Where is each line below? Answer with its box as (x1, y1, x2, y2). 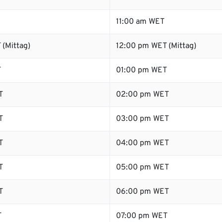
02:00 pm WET (116, 90, 169, 100)
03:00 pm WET (116, 114, 169, 124)
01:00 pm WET (116, 65, 167, 75)
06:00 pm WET (116, 187, 169, 197)
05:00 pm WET (116, 163, 169, 172)
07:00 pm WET (116, 211, 167, 221)
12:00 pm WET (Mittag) (116, 41, 196, 51)
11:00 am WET (116, 17, 165, 27)
